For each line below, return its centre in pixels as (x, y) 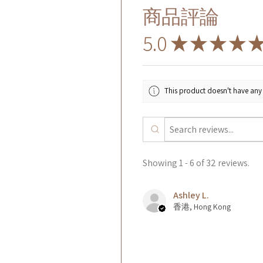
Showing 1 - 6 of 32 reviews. (196, 163)
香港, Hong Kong (202, 206)
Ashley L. (191, 195)
